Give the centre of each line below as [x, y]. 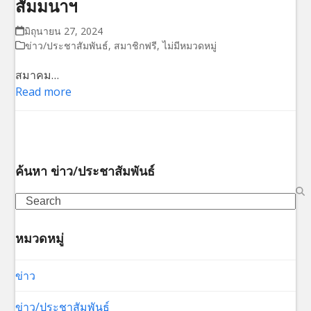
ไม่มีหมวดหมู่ [190, 45]
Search [33, 200]
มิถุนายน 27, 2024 [63, 31]
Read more [44, 91]
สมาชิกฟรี [136, 45]
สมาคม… [37, 75]
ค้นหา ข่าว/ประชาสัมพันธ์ [85, 170]
